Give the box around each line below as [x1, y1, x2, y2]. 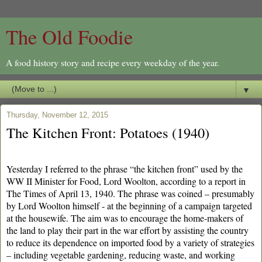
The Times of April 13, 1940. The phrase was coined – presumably [6, 187, 254, 199]
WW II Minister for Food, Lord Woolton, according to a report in [6, 174, 246, 187]
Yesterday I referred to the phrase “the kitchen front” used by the [6, 162, 243, 175]
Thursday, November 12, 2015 [6, 111, 108, 119]
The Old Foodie [6, 23, 133, 50]
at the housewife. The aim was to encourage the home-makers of [6, 211, 243, 224]
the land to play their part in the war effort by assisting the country [6, 223, 249, 236]
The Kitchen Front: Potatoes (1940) [6, 123, 209, 142]
